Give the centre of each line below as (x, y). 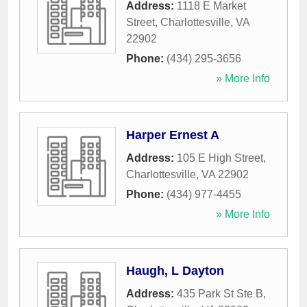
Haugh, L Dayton (175, 271)
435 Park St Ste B (220, 294)
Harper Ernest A (173, 135)
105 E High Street (220, 158)
